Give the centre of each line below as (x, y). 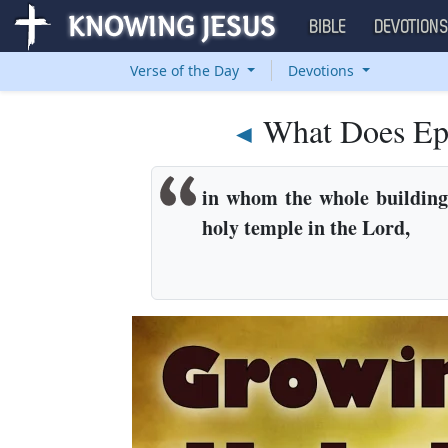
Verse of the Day (186, 70)
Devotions (322, 70)
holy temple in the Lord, (305, 227)
